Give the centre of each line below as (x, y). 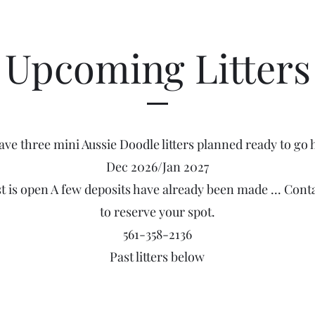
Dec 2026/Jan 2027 (157, 167)
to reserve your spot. (157, 212)
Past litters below (157, 257)
